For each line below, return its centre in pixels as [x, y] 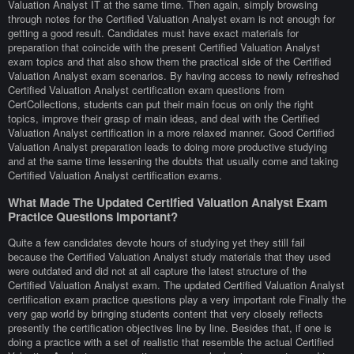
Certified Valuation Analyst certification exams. [115, 175]
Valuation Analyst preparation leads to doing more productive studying [168, 147]
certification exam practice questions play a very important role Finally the [177, 299]
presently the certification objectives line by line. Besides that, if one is [170, 327]
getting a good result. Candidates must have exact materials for [153, 33]
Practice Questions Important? [93, 216]
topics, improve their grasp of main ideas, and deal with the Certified [164, 119]
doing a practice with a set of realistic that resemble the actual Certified [171, 341]
